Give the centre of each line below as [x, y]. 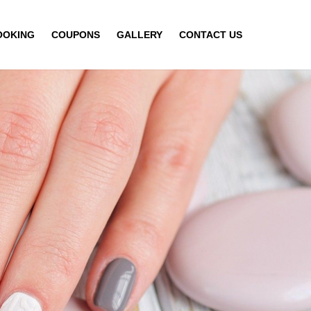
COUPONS [76, 34]
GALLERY [140, 34]
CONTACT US [211, 34]
